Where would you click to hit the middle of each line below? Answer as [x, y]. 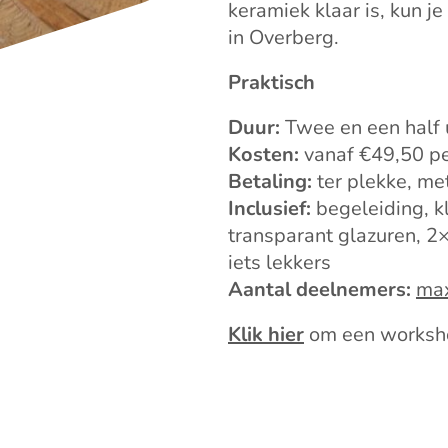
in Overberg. [283, 38]
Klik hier [266, 335]
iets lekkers [279, 263]
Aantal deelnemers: [319, 290]
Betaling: [270, 182]
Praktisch [271, 83]
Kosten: [263, 155]
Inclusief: [269, 209]
